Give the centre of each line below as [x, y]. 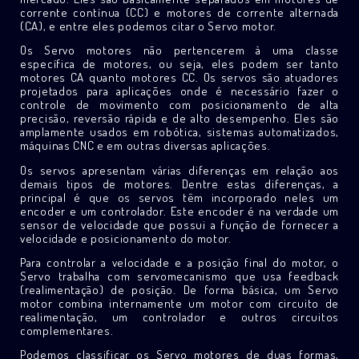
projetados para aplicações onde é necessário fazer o [179, 91]
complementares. [67, 330]
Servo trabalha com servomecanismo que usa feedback [179, 276]
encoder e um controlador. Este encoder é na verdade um [179, 211]
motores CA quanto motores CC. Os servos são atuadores [179, 78]
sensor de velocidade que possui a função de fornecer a [179, 224]
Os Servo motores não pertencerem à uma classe [179, 50]
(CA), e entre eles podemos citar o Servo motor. [148, 26]
